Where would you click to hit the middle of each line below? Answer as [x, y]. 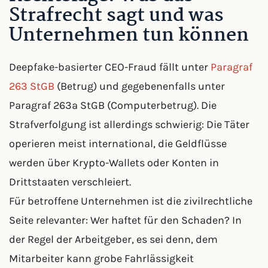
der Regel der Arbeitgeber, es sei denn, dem [113, 239]
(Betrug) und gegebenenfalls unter [140, 86]
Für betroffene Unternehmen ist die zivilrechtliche [131, 201]
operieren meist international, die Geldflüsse [118, 144]
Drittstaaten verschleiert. [70, 182]
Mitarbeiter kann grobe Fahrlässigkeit [101, 258]
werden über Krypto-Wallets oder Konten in [114, 163]
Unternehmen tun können [129, 36]
